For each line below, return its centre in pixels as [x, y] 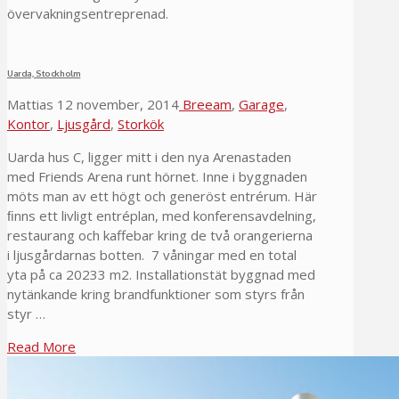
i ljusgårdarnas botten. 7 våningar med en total [152, 254]
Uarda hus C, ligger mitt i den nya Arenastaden [149, 156]
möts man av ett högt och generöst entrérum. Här [162, 195]
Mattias [30, 104]
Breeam [205, 104]
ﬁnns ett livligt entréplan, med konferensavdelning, [162, 215]
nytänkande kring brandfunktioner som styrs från [156, 293]
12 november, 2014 [116, 104]
